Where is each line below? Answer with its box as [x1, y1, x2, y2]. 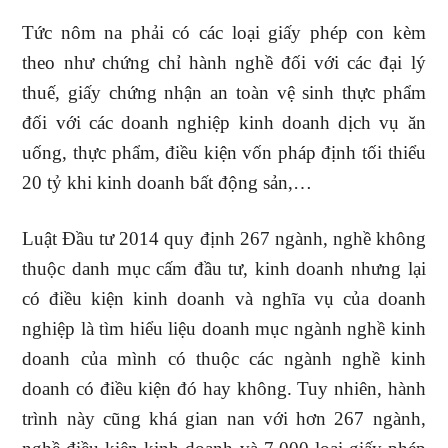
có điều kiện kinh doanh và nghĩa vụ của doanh [22, 288, 426, 309]
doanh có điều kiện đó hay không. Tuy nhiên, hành [22, 378, 426, 399]
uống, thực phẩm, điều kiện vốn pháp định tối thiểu [22, 142, 426, 163]
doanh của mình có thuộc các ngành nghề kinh [22, 348, 426, 369]
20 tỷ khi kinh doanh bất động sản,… [22, 172, 313, 193]
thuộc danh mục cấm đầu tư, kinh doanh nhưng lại [22, 258, 426, 279]
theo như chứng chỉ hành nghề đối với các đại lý [22, 52, 426, 73]
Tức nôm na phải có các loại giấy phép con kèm [22, 22, 426, 43]
